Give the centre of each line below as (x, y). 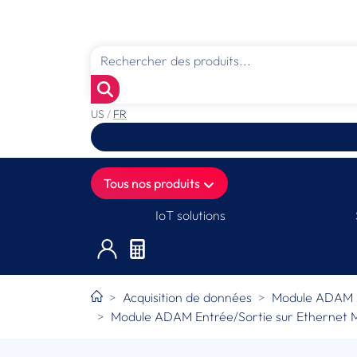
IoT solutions (191, 215)
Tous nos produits (153, 183)
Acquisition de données (188, 297)
